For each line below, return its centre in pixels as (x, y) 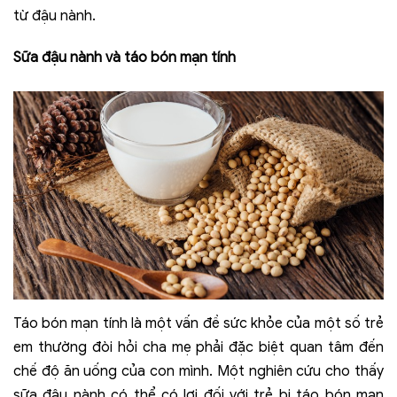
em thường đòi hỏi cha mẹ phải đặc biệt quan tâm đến (198, 348)
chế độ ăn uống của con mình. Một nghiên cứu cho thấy (198, 372)
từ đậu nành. (54, 16)
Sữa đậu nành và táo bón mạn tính (125, 57)
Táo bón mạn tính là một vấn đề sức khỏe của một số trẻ (198, 324)
